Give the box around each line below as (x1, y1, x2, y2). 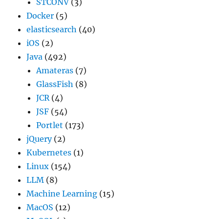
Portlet (36, 120, 64, 131)
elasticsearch (26, 24, 77, 35)
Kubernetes (26, 148, 72, 158)
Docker (26, 11, 54, 21)
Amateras (36, 66, 74, 76)
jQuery (26, 134, 52, 144)
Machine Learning (26, 189, 98, 199)
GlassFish (36, 79, 74, 89)
